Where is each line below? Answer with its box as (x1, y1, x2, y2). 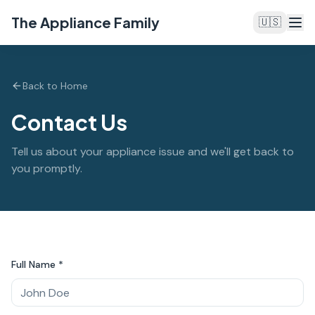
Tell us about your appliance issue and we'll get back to (11, 144, 294, 159)
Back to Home (22, 79, 88, 92)
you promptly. (11, 161, 82, 176)
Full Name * (11, 258, 63, 271)
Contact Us (11, 109, 127, 136)
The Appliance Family (11, 13, 160, 31)
